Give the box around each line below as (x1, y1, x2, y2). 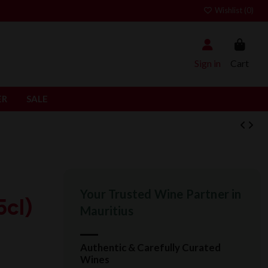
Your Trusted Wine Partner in (80, 187, 242, 202)
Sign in (194, 57, 221, 69)
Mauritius (80, 203, 133, 218)
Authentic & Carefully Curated (80, 240, 221, 254)
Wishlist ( (213, 5, 246, 15)
